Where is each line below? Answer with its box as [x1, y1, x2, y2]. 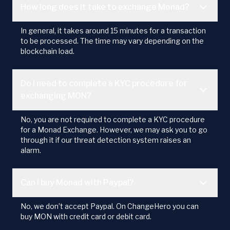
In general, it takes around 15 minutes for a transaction [21, 26, 206, 35]
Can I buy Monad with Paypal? [21, 177, 134, 187]
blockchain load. [21, 46, 74, 55]
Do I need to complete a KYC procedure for [21, 78, 187, 88]
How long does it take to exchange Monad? [21, 2, 189, 12]
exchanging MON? [21, 90, 91, 101]
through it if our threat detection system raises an [21, 135, 191, 144]
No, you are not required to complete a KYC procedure [21, 114, 205, 124]
